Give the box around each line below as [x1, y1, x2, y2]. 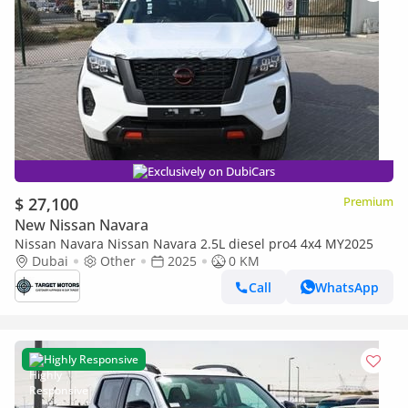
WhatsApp [315, 278, 379, 296]
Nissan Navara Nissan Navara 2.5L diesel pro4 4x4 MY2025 [15, 235, 373, 252]
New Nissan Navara [15, 215, 148, 235]
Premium [343, 193, 393, 209]
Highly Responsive [44, 352, 138, 367]
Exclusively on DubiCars [148, 163, 275, 179]
